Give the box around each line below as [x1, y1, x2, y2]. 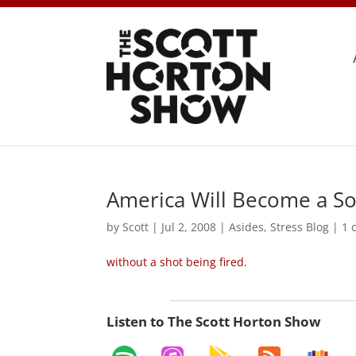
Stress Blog [270, 219, 330, 234]
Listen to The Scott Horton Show [106, 311, 322, 331]
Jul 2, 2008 [161, 219, 217, 234]
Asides [229, 219, 265, 234]
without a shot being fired [106, 253, 245, 269]
